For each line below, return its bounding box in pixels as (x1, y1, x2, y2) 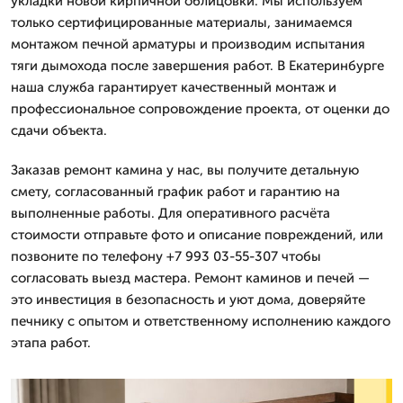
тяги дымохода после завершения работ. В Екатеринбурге (11, 57, 384, 74)
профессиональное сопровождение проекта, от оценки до (11, 100, 390, 117)
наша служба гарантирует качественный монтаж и (11, 78, 336, 95)
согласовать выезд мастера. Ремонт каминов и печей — (11, 269, 370, 286)
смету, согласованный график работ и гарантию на (11, 183, 340, 200)
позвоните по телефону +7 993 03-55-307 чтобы (11, 247, 321, 264)
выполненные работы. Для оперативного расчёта (11, 204, 330, 221)
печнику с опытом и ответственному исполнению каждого (11, 312, 390, 329)
